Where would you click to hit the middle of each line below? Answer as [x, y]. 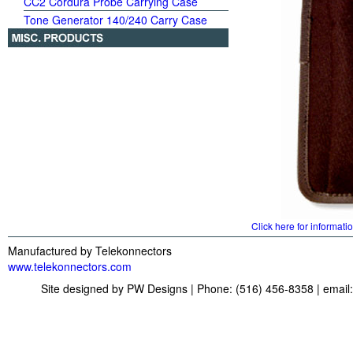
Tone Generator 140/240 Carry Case [115, 20]
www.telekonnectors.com [70, 266]
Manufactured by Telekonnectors [90, 251]
